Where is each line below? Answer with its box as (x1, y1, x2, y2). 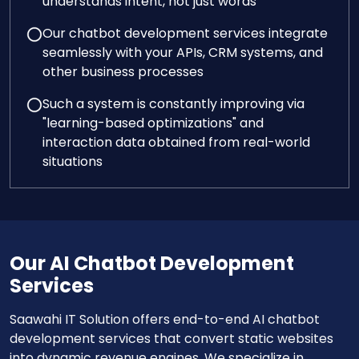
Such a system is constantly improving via (42, 95, 305, 113)
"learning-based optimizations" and (42, 114, 264, 132)
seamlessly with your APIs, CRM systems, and (42, 43, 323, 62)
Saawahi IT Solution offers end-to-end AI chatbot (10, 310, 320, 329)
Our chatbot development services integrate (42, 24, 328, 42)
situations (42, 152, 103, 171)
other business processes (42, 63, 204, 81)
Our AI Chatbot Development (10, 250, 294, 276)
